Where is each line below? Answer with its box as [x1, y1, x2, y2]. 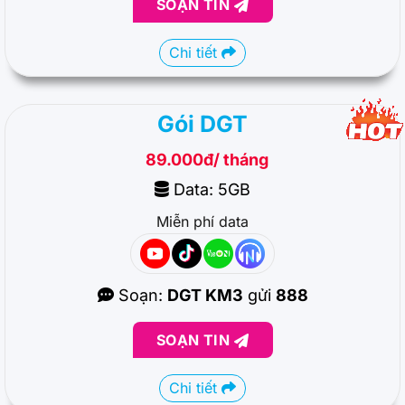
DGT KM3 [166, 285, 243, 305]
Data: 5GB [169, 179, 250, 199]
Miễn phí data [156, 212, 249, 231]
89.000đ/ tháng [146, 149, 268, 169]
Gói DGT [157, 109, 248, 137]
